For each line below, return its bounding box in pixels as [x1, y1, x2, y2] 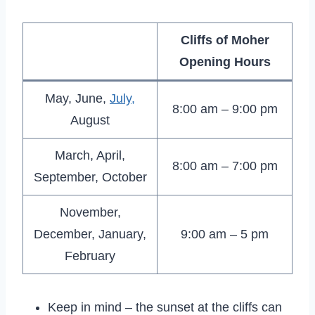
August [70, 112, 110, 127]
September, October [33, 169, 147, 184]
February [65, 248, 115, 263]
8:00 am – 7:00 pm [172, 158, 278, 173]
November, [59, 205, 121, 219]
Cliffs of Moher [180, 32, 269, 47]
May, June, [45, 91, 110, 105]
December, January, [34, 226, 146, 241]
